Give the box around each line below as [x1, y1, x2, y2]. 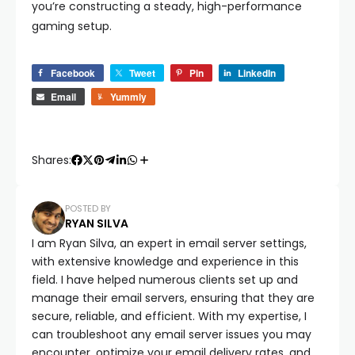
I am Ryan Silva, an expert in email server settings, [32, 235, 307, 251]
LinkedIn [238, 65, 276, 80]
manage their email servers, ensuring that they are [32, 289, 315, 306]
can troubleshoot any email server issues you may [32, 326, 311, 342]
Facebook [51, 65, 95, 80]
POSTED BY [65, 202, 111, 216]
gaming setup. [32, 17, 112, 34]
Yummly [110, 89, 147, 104]
